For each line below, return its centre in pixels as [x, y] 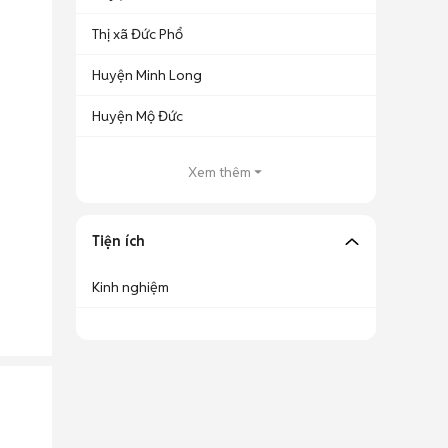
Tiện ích [118, 241]
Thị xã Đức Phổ [137, 34]
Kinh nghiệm [130, 287]
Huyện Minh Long [147, 75]
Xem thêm [219, 172]
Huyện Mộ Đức [137, 116]
